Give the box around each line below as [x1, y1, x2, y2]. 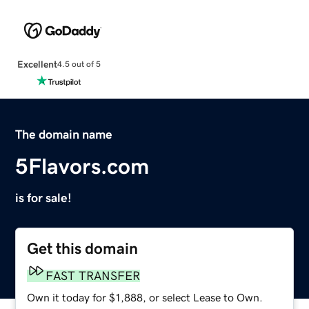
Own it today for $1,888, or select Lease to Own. [27, 291, 263, 303]
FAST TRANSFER [46, 269, 141, 282]
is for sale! [15, 191, 72, 204]
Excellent [17, 59, 57, 69]
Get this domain [27, 240, 139, 257]
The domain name [15, 128, 113, 141]
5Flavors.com [15, 154, 150, 177]
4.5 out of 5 [57, 60, 101, 69]
